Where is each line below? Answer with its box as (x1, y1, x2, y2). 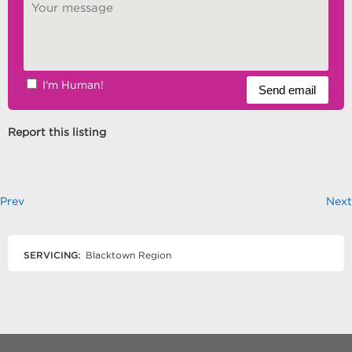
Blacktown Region (82, 250, 171, 261)
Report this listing (8, 126, 106, 139)
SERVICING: (24, 250, 80, 261)
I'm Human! (42, 79, 104, 92)
